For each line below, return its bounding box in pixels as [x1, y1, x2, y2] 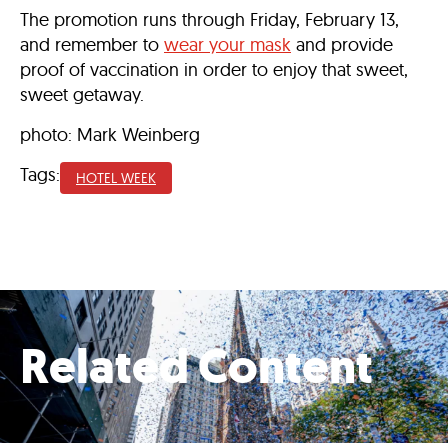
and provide [291, 33, 393, 56]
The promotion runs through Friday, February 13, [20, 8, 399, 31]
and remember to [20, 33, 164, 56]
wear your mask [164, 33, 291, 56]
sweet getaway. [20, 83, 149, 106]
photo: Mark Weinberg [20, 123, 200, 146]
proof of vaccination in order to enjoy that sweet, [20, 58, 408, 81]
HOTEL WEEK [76, 169, 156, 187]
